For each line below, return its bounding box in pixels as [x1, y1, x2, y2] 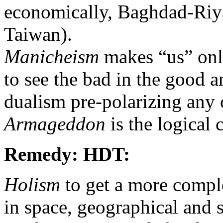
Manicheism [4, 45, 99, 67]
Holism [4, 173, 60, 195]
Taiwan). [4, 23, 72, 45]
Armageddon [4, 112, 106, 134]
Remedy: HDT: [4, 143, 130, 165]
